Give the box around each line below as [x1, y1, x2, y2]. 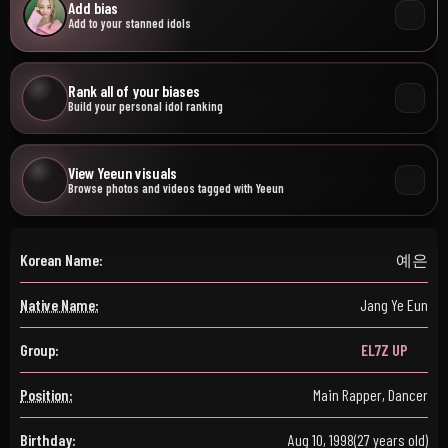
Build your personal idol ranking [68, 99, 223, 113]
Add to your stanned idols [68, 16, 191, 30]
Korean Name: [20, 250, 103, 269]
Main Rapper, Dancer [313, 385, 428, 404]
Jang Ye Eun [360, 295, 428, 314]
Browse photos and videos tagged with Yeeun [68, 181, 284, 195]
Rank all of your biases [68, 81, 200, 100]
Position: [20, 385, 73, 404]
